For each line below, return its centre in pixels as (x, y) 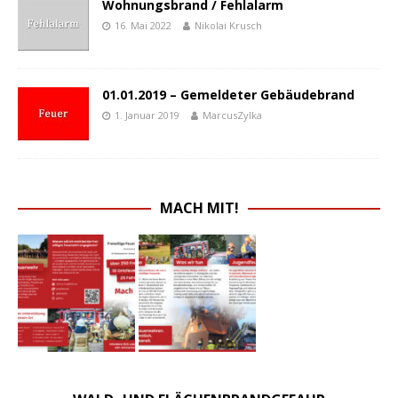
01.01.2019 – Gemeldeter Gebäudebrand (228, 95)
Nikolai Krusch (228, 26)
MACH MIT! (199, 208)
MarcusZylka (232, 115)
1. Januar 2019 (147, 115)
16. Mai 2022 (143, 26)
